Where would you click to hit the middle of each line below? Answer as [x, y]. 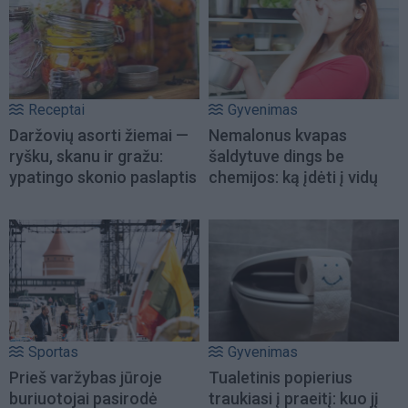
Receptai [56, 109]
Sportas [53, 352]
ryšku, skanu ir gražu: [86, 156]
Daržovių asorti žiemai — [99, 135]
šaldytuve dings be [276, 156]
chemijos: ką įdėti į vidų [293, 177]
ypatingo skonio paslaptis [103, 177]
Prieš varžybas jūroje [86, 377]
